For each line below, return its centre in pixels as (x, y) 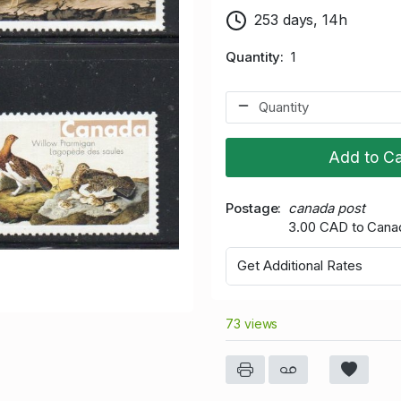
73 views (252, 323)
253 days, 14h (301, 19)
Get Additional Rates (300, 266)
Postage (252, 208)
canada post (327, 208)
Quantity (253, 56)
